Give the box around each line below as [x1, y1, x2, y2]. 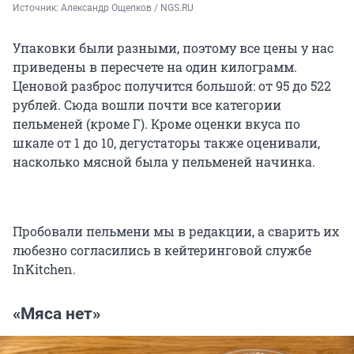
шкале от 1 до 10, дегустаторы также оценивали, [13, 134, 320, 152]
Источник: [13, 2, 61, 14]
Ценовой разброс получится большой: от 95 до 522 [13, 77, 331, 95]
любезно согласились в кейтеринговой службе [13, 242, 311, 259]
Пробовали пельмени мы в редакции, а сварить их [13, 223, 339, 240]
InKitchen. [13, 261, 76, 278]
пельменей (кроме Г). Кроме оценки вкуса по [13, 115, 300, 133]
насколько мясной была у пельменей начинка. [13, 153, 315, 171]
